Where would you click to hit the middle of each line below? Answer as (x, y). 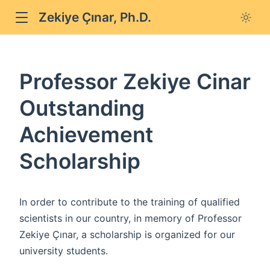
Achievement (86, 134)
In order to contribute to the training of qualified (130, 202)
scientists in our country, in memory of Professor (130, 218)
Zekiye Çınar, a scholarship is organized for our (127, 234)
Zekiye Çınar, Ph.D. (95, 17)
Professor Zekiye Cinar (135, 81)
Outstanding (82, 108)
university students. (64, 250)
